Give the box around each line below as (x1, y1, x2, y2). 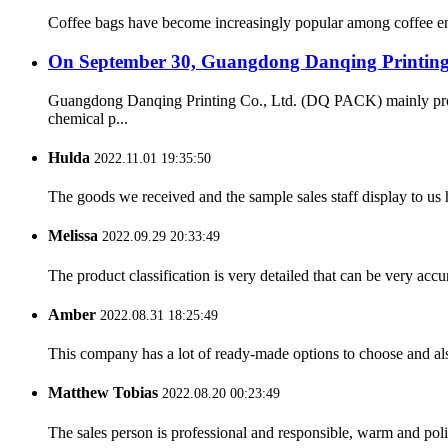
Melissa (48, 227, 98, 245)
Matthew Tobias (48, 384, 158, 402)
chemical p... (48, 109, 128, 127)
